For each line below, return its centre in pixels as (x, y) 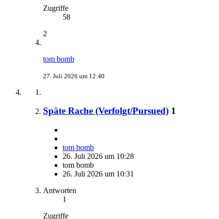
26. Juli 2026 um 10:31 (98, 174)
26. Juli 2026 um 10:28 (98, 156)
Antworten (60, 191)
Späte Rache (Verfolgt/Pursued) (106, 111)
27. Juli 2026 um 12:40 (74, 76)
